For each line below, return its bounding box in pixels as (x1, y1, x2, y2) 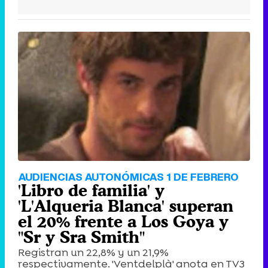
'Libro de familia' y (18, 180, 165, 200)
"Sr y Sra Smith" (18, 227, 145, 246)
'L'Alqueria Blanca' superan (18, 196, 233, 215)
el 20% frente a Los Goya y (18, 211, 229, 231)
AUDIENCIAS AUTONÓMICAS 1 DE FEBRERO (19, 169, 239, 184)
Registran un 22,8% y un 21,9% (18, 245, 169, 260)
